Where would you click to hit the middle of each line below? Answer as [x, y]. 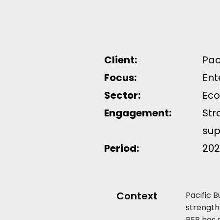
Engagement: [139, 113]
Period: [122, 148]
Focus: [121, 78]
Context [137, 196]
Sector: [123, 95]
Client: [121, 60]
